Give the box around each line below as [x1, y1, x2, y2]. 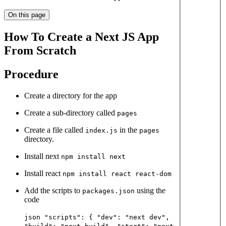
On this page [8, 11, 45, 19]
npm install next [61, 152, 126, 160]
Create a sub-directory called [24, 108, 117, 117]
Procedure [4, 67, 59, 81]
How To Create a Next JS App [4, 30, 159, 43]
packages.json [82, 187, 135, 195]
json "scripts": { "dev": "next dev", [24, 213, 169, 221]
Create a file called [24, 125, 85, 134]
